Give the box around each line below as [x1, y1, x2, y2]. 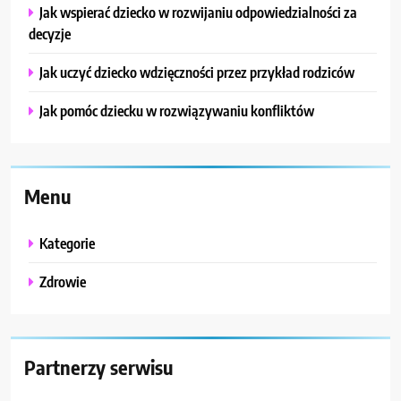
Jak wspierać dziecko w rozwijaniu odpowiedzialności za [39, 3, 357, 22]
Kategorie [39, 234, 95, 253]
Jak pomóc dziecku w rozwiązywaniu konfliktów [39, 101, 314, 121]
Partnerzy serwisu [24, 354, 173, 380]
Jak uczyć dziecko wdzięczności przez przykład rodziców [39, 63, 354, 82]
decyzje [29, 24, 71, 44]
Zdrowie [39, 272, 86, 292]
